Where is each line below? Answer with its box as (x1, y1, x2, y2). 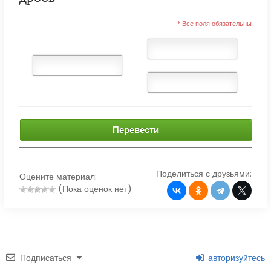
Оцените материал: (19, 171, 97, 183)
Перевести (113, 123, 160, 137)
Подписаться (19, 252, 71, 264)
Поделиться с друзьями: (156, 168, 252, 180)
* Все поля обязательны (177, 19, 252, 29)
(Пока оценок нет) (55, 183, 132, 195)
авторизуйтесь (206, 252, 266, 264)
